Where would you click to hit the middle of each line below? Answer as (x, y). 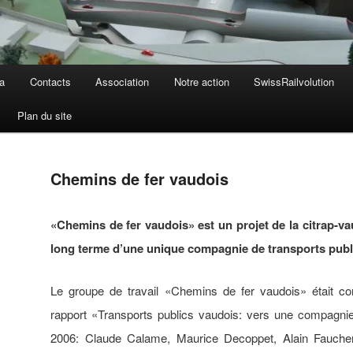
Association (123, 82)
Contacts (50, 82)
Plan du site (44, 116)
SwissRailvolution (294, 82)
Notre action (201, 82)
